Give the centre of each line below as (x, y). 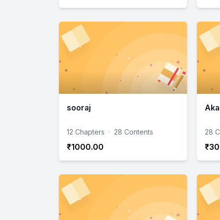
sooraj (79, 107)
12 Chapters (86, 132)
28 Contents (134, 132)
